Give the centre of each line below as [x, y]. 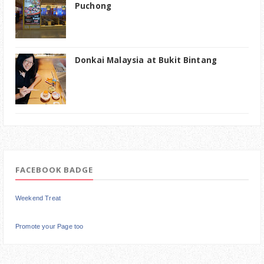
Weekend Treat [38, 198]
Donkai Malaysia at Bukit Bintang [146, 60]
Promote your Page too [49, 227]
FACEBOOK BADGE [54, 170]
